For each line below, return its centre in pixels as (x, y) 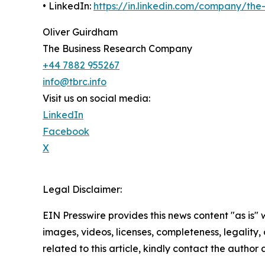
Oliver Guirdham (80, 32)
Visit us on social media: (96, 98)
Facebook (66, 131)
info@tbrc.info (75, 81)
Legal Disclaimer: (82, 189)
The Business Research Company (117, 48)
